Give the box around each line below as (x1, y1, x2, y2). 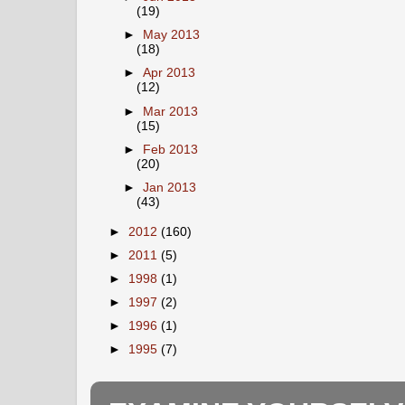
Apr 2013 (143, 66, 196, 80)
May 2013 (143, 28, 201, 42)
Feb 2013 (143, 142, 199, 156)
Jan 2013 (143, 180, 197, 194)
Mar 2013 (143, 104, 199, 118)
